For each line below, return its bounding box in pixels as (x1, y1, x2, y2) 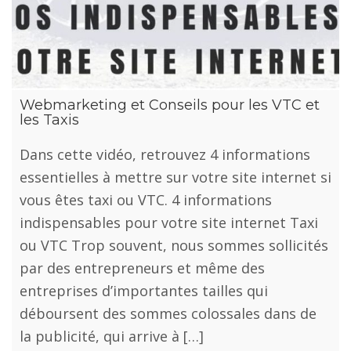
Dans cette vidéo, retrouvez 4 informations (20, 144, 310, 164)
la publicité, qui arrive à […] (20, 326, 204, 346)
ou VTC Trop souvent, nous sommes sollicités (20, 235, 328, 255)
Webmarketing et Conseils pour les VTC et (20, 96, 320, 114)
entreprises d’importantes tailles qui (20, 280, 268, 300)
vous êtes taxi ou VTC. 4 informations (20, 190, 272, 209)
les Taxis (20, 110, 79, 128)
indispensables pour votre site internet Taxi (20, 212, 318, 232)
